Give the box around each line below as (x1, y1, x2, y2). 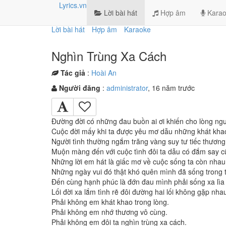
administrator (106, 83, 148, 93)
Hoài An (91, 68, 117, 78)
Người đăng (59, 83, 100, 93)
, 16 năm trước (148, 83, 195, 93)
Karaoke (124, 24, 151, 34)
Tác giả (61, 68, 85, 78)
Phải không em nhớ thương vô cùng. (51, 207, 167, 217)
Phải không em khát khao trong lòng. (51, 197, 169, 207)
